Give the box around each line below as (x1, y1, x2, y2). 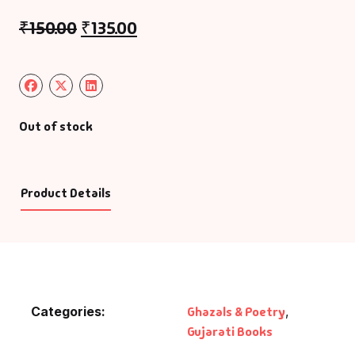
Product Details (20, 185, 111, 202)
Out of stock (19, 118, 93, 136)
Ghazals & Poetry (187, 303, 285, 321)
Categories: (31, 303, 105, 320)
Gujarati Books (187, 323, 273, 341)
